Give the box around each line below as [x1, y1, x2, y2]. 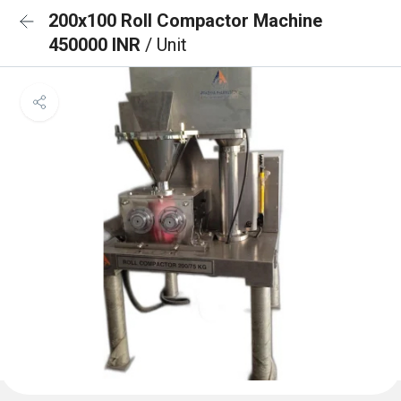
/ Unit [145, 34, 187, 55]
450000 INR [48, 34, 145, 55]
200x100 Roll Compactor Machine [48, 10, 322, 31]
